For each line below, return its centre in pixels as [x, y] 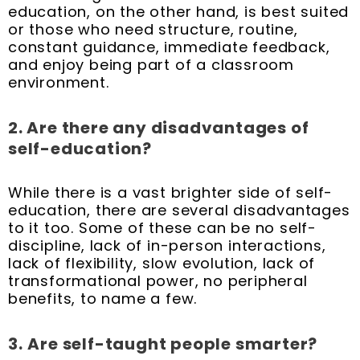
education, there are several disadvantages [179, 211]
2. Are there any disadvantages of [159, 127]
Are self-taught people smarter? [173, 344]
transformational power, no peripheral [158, 281]
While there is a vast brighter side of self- [171, 193]
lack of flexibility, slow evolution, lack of [162, 264]
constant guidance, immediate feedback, [169, 47]
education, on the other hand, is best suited [179, 12]
